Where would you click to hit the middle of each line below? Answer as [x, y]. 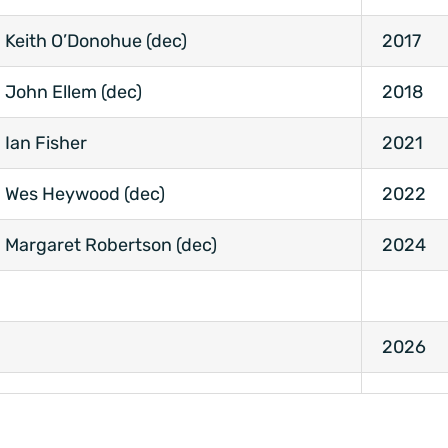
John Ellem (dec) [73, 92]
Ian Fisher [46, 143]
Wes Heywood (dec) [85, 194]
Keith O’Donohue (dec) [96, 41]
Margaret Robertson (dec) [111, 245]
